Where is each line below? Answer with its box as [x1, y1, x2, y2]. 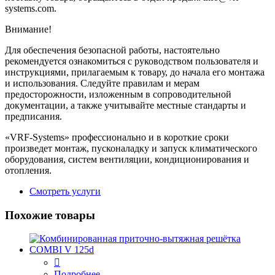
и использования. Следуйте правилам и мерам [5, 77, 199, 88]
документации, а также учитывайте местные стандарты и [5, 99, 246, 110]
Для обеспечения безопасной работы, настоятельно [5, 44, 220, 55]
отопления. [5, 165, 52, 176]
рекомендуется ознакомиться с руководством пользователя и [5, 55, 258, 66]
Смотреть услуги [29, 185, 101, 196]
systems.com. [5, 2, 56, 14]
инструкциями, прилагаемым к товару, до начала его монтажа [5, 66, 265, 77]
